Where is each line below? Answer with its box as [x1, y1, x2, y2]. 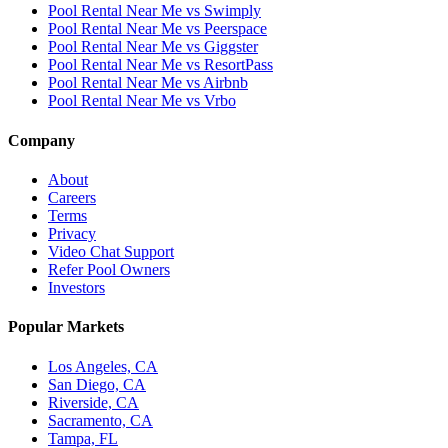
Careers [48, 189, 96, 206]
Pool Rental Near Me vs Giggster [48, 38, 258, 56]
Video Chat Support [48, 243, 174, 260]
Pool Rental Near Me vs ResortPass [48, 56, 273, 74]
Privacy [48, 225, 96, 242]
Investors [48, 279, 105, 296]
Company [8, 131, 75, 149]
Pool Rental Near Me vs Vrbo [48, 92, 236, 110]
